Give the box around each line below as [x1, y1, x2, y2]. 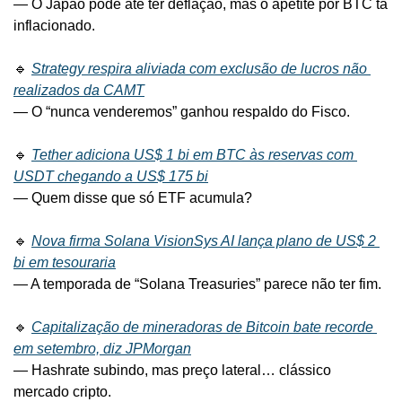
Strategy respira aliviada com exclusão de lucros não [31, 61, 367, 77]
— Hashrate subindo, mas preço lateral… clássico [13, 363, 331, 379]
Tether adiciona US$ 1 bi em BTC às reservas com [31, 147, 354, 163]
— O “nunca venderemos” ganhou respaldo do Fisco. [13, 104, 350, 120]
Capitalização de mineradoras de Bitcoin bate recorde [31, 319, 373, 336]
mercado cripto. [13, 384, 111, 400]
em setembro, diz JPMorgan [13, 341, 191, 357]
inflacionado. [13, 18, 95, 34]
